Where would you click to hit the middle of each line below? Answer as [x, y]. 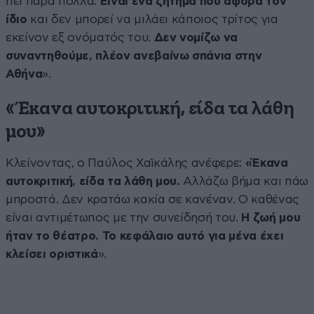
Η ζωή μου [271, 217]
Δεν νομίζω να [194, 37]
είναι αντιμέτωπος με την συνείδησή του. [124, 217]
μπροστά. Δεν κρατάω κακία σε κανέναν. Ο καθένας [153, 199]
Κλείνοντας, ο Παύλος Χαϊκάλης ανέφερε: [125, 163]
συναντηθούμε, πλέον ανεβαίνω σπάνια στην [134, 55]
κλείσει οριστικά [52, 254]
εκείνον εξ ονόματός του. [78, 37]
